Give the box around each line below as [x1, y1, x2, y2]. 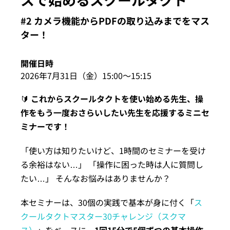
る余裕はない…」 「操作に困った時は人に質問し [21, 158, 203, 171]
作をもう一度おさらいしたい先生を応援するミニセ [21, 106, 209, 119]
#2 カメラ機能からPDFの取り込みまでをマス [21, 14, 209, 28]
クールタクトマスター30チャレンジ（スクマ [21, 210, 186, 223]
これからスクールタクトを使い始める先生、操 [31, 92, 203, 105]
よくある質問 [10, 78, 72, 93]
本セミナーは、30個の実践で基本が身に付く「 [21, 196, 194, 209]
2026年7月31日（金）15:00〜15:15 [21, 69, 151, 82]
